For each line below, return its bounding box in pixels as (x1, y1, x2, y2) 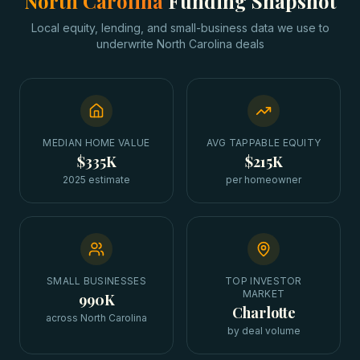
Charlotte (231, 303, 296, 322)
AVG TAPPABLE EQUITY (206, 137, 321, 149)
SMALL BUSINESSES (47, 275, 146, 287)
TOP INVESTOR (225, 275, 302, 287)
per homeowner (226, 174, 301, 186)
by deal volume (227, 325, 301, 337)
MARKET (242, 288, 285, 300)
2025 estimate (63, 174, 130, 186)
